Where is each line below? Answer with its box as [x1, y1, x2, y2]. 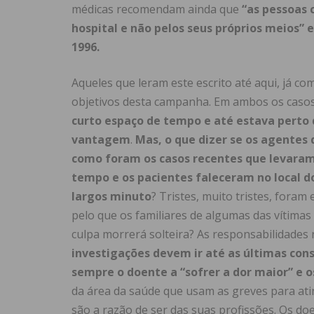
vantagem [71, 132, 130, 148]
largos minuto [71, 189, 151, 205]
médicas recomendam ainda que [71, 1, 242, 18]
